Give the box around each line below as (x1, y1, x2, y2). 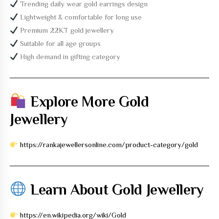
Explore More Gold (26, 93, 149, 110)
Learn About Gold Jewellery (26, 181, 204, 198)
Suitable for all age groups (18, 39, 101, 47)
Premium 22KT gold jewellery (18, 26, 114, 34)
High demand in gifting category (18, 52, 121, 61)
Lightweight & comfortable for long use (18, 13, 142, 21)
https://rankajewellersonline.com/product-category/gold (20, 140, 198, 149)
